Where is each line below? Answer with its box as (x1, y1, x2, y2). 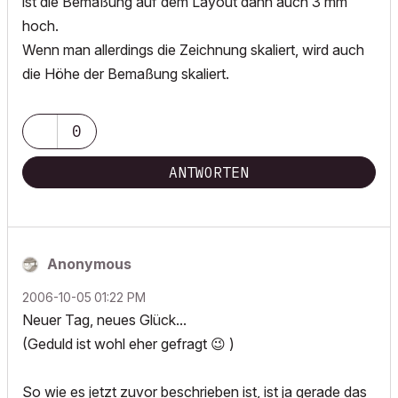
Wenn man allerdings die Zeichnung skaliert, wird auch (22, 41, 364, 59)
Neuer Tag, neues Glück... (22, 311, 187, 329)
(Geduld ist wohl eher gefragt (22, 335, 211, 353)
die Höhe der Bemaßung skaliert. (22, 65, 229, 83)
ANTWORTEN (169, 163, 249, 181)
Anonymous (47, 255, 131, 273)
